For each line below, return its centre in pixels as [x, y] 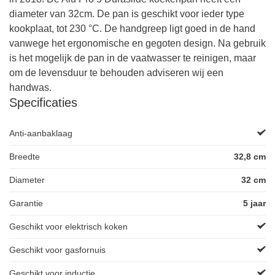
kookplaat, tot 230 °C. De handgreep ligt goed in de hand [132, 29]
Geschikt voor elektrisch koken [68, 227]
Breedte [25, 157]
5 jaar [254, 203]
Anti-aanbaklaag [41, 133]
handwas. [30, 87]
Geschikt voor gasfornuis [57, 250]
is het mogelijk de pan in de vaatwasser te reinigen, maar [133, 58]
